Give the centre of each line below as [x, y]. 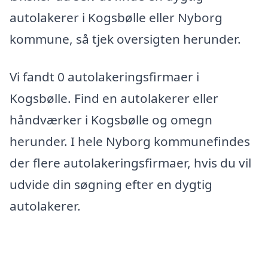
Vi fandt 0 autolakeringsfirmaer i [104, 77]
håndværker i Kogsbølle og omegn [111, 120]
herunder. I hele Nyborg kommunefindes [130, 141]
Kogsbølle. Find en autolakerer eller [114, 98]
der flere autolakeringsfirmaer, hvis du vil [130, 163]
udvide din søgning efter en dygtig [111, 185]
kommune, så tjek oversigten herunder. [125, 39]
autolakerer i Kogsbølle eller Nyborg [116, 17]
